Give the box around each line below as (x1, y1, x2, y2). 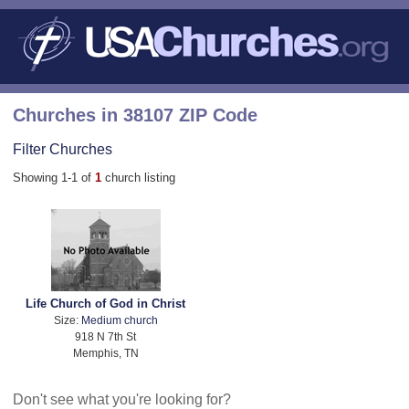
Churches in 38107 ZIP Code (13, 104, 257, 125)
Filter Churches (13, 140, 112, 157)
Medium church (80, 314, 158, 327)
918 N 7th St (75, 330, 137, 343)
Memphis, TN (72, 347, 139, 360)
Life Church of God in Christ (26, 297, 186, 311)
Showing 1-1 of (13, 170, 95, 184)
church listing (105, 170, 175, 184)
